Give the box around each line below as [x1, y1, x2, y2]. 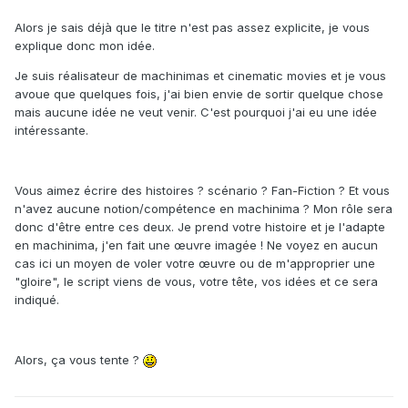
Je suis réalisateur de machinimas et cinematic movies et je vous [15, 68, 386, 84]
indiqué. [15, 292, 59, 308]
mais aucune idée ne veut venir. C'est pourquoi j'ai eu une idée [15, 105, 377, 120]
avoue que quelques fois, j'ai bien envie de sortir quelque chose [15, 87, 383, 102]
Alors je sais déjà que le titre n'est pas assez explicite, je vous [15, 20, 370, 36]
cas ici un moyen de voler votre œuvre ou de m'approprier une [15, 256, 375, 271]
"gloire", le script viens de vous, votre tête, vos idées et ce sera [15, 274, 378, 290]
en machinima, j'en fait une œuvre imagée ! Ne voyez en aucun [15, 238, 378, 253]
